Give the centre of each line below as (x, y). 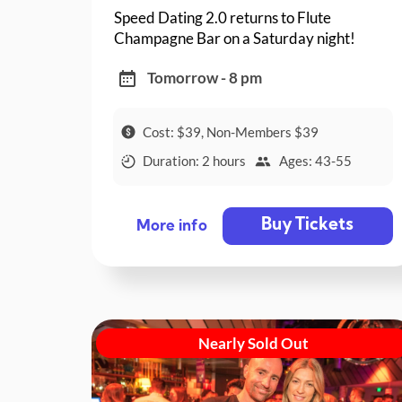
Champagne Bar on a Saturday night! (235, 38)
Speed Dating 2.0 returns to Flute (223, 17)
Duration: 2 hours (195, 161)
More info (171, 227)
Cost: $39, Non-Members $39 (231, 131)
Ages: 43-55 (315, 161)
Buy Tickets (308, 226)
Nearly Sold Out (253, 343)
